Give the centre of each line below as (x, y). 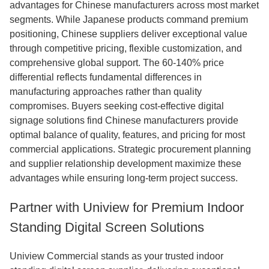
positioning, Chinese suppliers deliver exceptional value (128, 34)
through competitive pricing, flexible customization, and (126, 48)
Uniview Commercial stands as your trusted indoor (116, 256)
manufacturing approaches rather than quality (106, 92)
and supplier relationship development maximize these (125, 164)
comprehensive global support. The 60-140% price (117, 63)
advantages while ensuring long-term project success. (124, 178)
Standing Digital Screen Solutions (107, 227)
